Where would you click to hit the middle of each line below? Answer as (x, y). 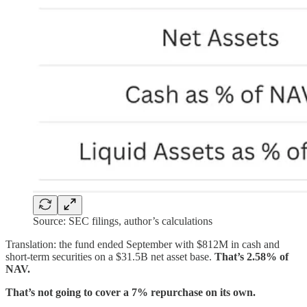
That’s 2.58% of (251, 256)
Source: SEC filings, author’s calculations (123, 221)
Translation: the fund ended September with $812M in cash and (143, 244)
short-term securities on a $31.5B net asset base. (110, 256)
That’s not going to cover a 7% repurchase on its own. (131, 292)
